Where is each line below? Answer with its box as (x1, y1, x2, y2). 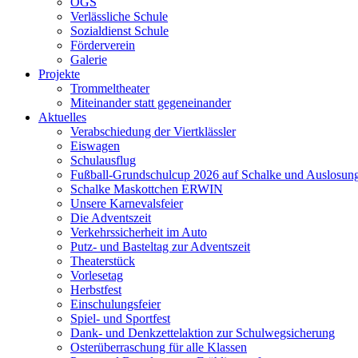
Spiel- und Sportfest (70, 312, 170, 325)
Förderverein (70, 38, 135, 52)
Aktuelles (38, 110, 86, 124)
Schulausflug (70, 153, 136, 167)
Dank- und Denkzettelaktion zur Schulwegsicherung (70, 326, 335, 340)
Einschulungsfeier (70, 297, 161, 311)
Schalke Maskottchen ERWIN (70, 182, 223, 196)
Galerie (70, 53, 107, 66)
